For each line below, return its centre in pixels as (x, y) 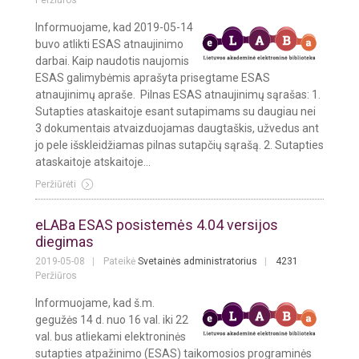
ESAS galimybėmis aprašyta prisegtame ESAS (153, 78)
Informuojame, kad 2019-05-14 (114, 28)
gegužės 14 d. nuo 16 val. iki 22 (112, 320)
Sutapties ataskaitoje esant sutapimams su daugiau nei (175, 112)
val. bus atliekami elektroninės (111, 337)
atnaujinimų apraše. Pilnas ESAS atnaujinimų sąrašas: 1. (178, 95)
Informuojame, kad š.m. (95, 303)
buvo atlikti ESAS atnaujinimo (109, 44)
